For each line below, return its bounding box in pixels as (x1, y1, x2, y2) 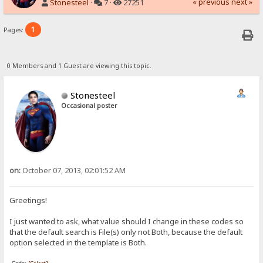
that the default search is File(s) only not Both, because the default (9, 227, 243, 238)
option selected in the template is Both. (9, 237, 147, 248)
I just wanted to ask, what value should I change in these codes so (9, 216, 244, 227)
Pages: (4, 25, 26, 35)
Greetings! (9, 195, 48, 206)
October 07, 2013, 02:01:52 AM (21, 165, 126, 176)
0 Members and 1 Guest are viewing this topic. (6, 61, 151, 70)
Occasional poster (61, 101, 118, 110)
